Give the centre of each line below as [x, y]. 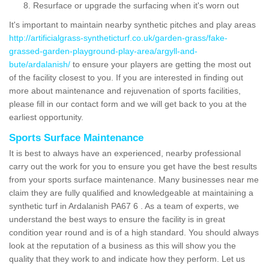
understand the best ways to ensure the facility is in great [117, 219]
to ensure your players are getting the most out [161, 64]
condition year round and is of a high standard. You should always [134, 232]
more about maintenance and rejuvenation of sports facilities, [125, 90]
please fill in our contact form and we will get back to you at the [128, 104]
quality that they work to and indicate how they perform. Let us [127, 258]
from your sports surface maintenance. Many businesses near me [134, 179]
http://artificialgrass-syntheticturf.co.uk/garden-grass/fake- [118, 38]
